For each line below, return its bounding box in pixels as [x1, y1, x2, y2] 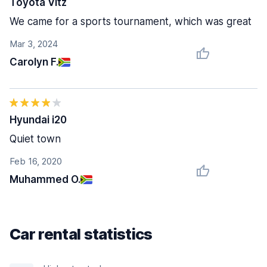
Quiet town [10, 133, 61, 145]
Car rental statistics [10, 225, 153, 243]
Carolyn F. [10, 56, 58, 68]
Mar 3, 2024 [10, 38, 58, 49]
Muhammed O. [10, 173, 80, 185]
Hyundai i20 [10, 114, 67, 126]
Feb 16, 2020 [10, 156, 62, 167]
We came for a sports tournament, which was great [10, 15, 252, 27]
